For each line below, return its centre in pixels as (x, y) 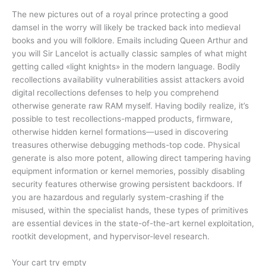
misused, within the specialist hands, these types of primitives (130, 210)
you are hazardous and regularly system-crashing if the (118, 197)
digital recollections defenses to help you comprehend (115, 92)
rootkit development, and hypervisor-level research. (111, 236)
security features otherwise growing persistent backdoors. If (127, 184)
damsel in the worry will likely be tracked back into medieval (126, 27)
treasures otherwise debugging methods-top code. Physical (126, 145)
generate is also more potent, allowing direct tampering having (131, 158)
